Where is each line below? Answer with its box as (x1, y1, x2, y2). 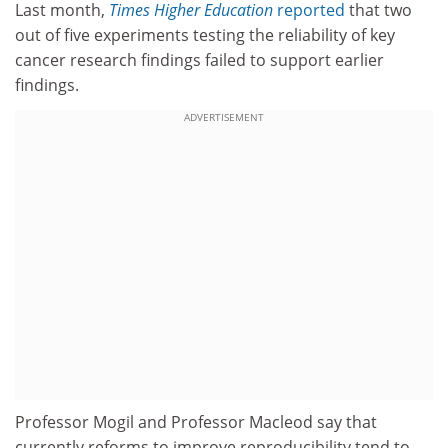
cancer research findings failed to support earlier (15, 48, 384, 71)
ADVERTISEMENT (184, 110, 264, 125)
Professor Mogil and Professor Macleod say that (15, 411, 377, 434)
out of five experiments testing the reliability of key (15, 23, 395, 46)
